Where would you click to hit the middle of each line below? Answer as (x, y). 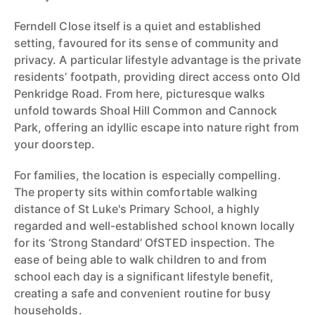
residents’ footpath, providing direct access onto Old (157, 77)
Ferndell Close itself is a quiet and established (138, 26)
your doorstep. (54, 144)
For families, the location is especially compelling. (148, 175)
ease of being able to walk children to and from (141, 259)
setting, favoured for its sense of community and (147, 43)
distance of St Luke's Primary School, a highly (137, 209)
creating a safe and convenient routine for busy (143, 293)
